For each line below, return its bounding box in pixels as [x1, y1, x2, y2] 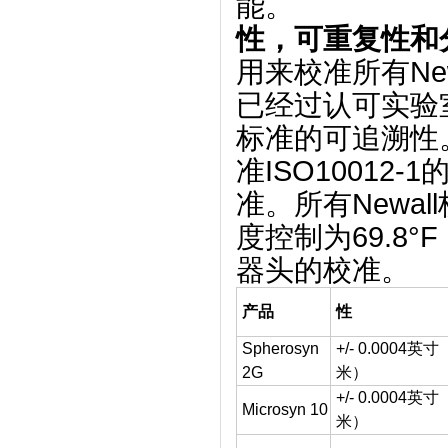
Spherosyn [242, 340, 319, 357]
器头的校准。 [236, 254, 410, 286]
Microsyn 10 [242, 401, 328, 418]
